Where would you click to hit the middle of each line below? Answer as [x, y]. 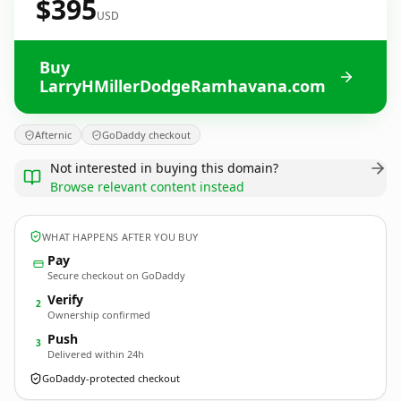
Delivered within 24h [96, 354]
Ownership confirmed [99, 315]
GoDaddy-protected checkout [111, 378]
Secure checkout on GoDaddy [116, 275]
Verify [65, 299]
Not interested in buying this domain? [164, 168]
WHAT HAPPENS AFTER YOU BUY [120, 236]
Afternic [53, 135]
